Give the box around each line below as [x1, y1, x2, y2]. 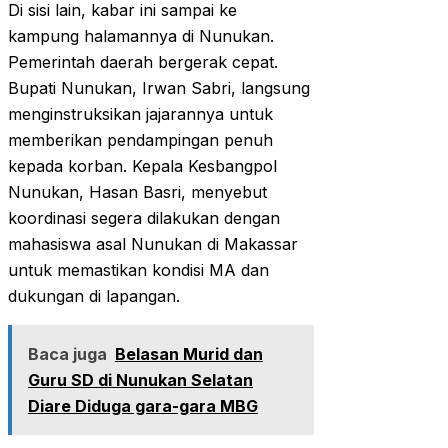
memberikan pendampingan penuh [8, 130, 273, 151]
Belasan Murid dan [115, 344, 263, 365]
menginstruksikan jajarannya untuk [8, 104, 273, 125]
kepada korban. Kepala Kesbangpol [8, 156, 277, 177]
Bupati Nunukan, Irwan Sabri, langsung [8, 78, 310, 99]
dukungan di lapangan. [8, 286, 180, 307]
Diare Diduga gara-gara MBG [28, 396, 258, 417]
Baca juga [28, 344, 107, 365]
